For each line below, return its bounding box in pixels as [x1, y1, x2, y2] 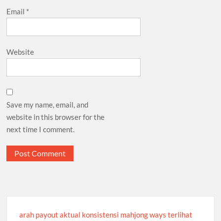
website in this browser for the [6, 112, 105, 121]
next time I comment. [6, 124, 75, 134]
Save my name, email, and [6, 100, 89, 109]
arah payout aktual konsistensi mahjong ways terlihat [19, 210, 193, 219]
